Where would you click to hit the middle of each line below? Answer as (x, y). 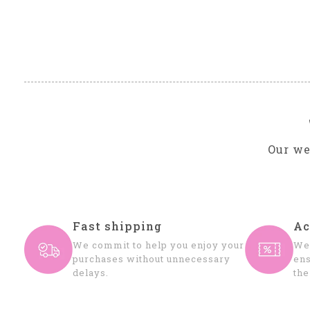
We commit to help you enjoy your (158, 245)
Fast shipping (117, 226)
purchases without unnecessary (152, 259)
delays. (91, 273)
